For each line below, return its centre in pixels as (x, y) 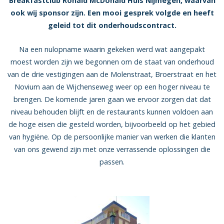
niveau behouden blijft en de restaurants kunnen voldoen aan (112, 111)
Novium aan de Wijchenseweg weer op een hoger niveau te (112, 86)
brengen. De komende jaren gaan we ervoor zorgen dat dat (112, 99)
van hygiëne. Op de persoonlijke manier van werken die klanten (112, 136)
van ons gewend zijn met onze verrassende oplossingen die (112, 149)
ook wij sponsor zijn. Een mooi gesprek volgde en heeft (112, 13)
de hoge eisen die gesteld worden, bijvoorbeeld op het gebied (112, 124)
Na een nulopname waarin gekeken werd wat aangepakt (112, 49)
